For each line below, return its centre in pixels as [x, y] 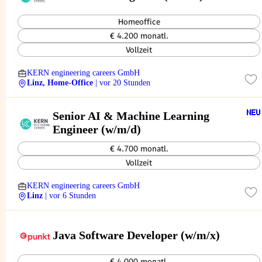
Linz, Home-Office [60, 83]
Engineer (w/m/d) [97, 129]
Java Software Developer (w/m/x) [136, 235]
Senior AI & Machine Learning [131, 116]
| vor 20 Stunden [123, 83]
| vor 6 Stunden [70, 196]
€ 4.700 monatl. [139, 149]
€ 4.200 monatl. [139, 36]
